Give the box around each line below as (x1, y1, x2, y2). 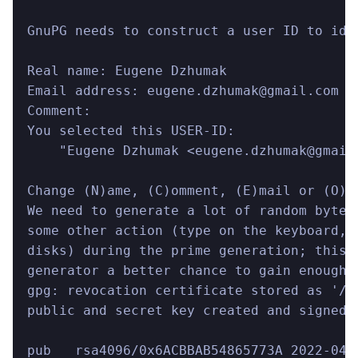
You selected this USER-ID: (27, 122, 235, 138)
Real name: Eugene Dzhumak (27, 62, 227, 78)
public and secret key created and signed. (27, 302, 355, 318)
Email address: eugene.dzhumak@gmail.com (27, 82, 339, 98)
